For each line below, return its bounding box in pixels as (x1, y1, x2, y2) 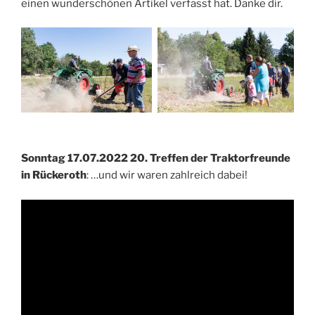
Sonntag (21, 152, 65, 165)
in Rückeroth (21, 169, 86, 182)
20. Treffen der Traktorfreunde (130, 152, 290, 165)
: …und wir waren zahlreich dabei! (86, 169, 247, 182)
